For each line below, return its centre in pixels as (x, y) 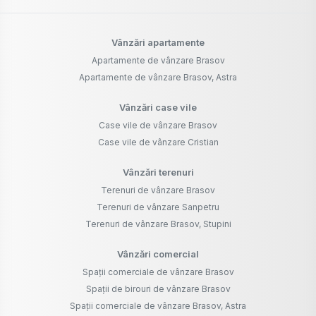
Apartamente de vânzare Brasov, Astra (158, 78)
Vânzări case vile (158, 108)
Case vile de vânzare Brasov (158, 126)
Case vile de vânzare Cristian (158, 142)
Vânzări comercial (158, 254)
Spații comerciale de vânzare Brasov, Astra (158, 306)
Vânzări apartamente (158, 43)
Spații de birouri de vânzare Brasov (158, 289)
